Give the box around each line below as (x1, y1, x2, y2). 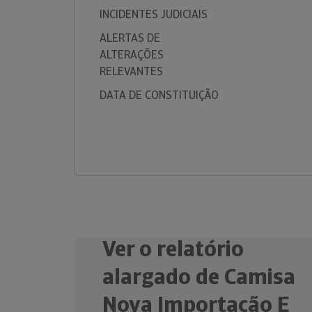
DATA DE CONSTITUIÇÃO (100, 88, 219, 102)
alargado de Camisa (102, 261, 295, 291)
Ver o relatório (102, 233, 244, 263)
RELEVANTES (100, 64, 163, 79)
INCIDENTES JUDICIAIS (100, 7, 208, 22)
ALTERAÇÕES (100, 47, 164, 62)
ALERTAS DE (100, 31, 160, 45)
